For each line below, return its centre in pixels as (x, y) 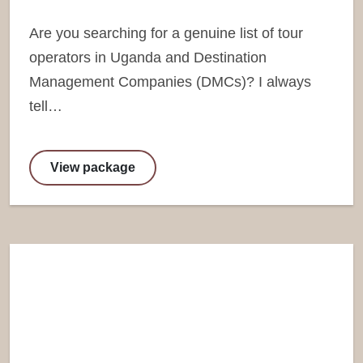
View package (93, 167)
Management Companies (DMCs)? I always (170, 81)
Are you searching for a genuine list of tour (166, 33)
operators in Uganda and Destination (148, 57)
